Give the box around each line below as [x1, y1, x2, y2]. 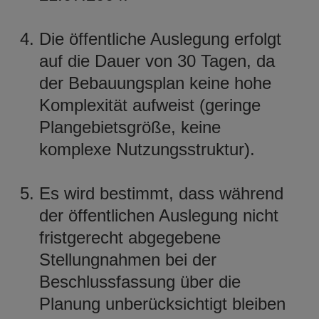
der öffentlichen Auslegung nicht [39, 205, 278, 225]
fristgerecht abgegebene [39, 227, 221, 247]
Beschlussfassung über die [39, 271, 241, 291]
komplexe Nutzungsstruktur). [39, 139, 255, 159]
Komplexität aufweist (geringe [39, 95, 261, 115]
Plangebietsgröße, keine [39, 117, 221, 137]
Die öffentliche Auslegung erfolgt [39, 28, 281, 48]
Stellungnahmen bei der [39, 249, 216, 269]
